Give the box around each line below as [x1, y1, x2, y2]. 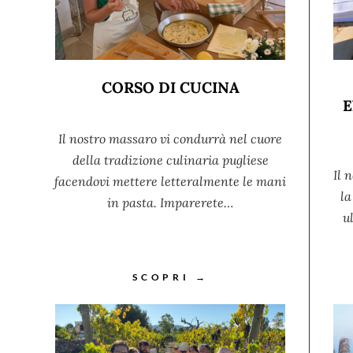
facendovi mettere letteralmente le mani [54, 173, 287, 190]
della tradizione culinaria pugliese [72, 152, 269, 169]
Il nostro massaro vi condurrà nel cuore [58, 131, 283, 147]
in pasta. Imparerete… [107, 195, 234, 211]
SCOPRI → [132, 271, 209, 284]
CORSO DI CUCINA [101, 78, 240, 98]
